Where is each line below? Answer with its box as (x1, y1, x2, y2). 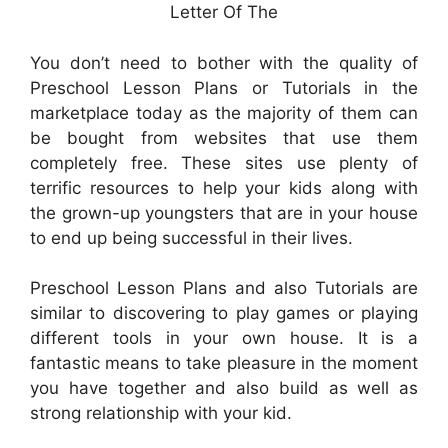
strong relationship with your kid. (30, 403, 292, 424)
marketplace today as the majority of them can (30, 102, 418, 123)
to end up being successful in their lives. (30, 227, 353, 248)
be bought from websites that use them (30, 127, 418, 148)
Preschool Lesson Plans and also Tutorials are (30, 278, 418, 299)
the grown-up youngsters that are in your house (30, 202, 418, 223)
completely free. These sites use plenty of (30, 152, 418, 173)
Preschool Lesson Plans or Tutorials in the (30, 77, 418, 98)
